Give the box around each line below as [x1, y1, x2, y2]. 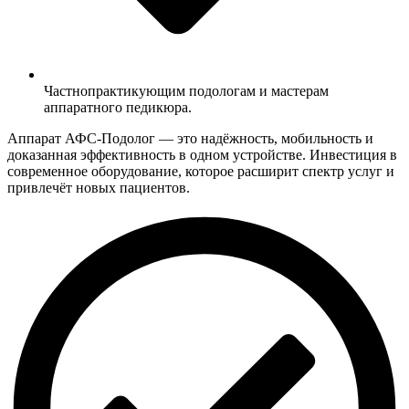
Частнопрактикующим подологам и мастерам [44, 83, 329, 100]
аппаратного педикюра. [44, 100, 192, 116]
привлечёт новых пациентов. [7, 180, 190, 196]
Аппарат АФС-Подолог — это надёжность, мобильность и [7, 131, 373, 147]
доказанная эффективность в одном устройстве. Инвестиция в [7, 147, 397, 163]
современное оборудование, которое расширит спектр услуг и [7, 163, 394, 180]
